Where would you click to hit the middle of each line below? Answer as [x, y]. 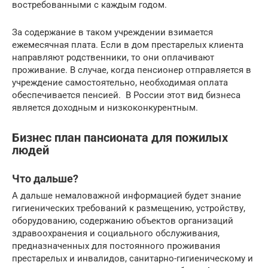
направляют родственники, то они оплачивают [113, 58]
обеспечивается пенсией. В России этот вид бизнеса [126, 95]
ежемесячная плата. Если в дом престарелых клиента [128, 45]
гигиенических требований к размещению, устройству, [129, 208]
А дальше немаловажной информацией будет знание [127, 196]
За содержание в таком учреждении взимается [112, 33]
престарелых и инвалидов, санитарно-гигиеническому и [133, 259]
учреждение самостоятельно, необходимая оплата [120, 83]
